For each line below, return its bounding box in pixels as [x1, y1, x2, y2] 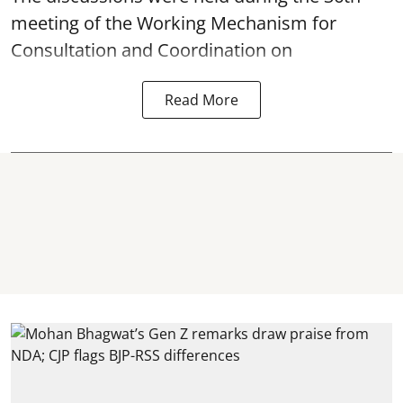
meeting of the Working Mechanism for [11, 10, 336, 35]
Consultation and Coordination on [11, 37, 292, 62]
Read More [165, 89, 238, 110]
